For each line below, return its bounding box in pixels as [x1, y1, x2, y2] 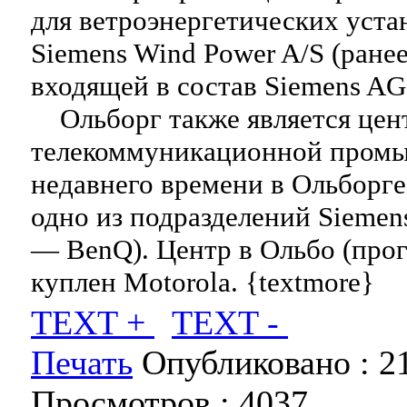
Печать [31, 343, 133, 382]
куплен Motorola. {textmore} [31, 266, 374, 298]
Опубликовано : [133, 343, 379, 382]
